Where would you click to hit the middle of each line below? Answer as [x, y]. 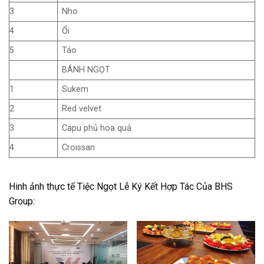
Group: [22, 202]
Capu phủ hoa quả [97, 128]
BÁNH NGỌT [86, 70]
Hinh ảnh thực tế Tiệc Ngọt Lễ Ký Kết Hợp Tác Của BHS [121, 187]
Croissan [79, 147]
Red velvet [82, 108]
